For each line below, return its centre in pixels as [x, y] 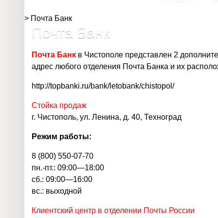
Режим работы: [62, 136]
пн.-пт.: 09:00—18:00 [68, 168]
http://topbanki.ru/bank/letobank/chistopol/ [103, 86]
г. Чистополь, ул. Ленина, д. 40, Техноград [107, 117]
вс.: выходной [57, 191]
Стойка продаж [59, 105]
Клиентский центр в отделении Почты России [113, 210]
